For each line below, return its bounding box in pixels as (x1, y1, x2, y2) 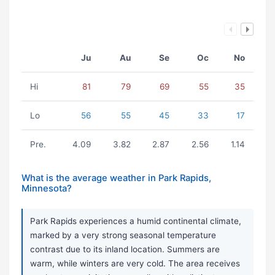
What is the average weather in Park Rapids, (21, 172, 211, 184)
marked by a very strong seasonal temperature (30, 230, 216, 241)
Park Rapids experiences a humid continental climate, (30, 216, 241, 227)
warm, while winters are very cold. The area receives (30, 258, 240, 269)
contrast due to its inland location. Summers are (30, 244, 220, 255)
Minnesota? (21, 183, 72, 195)
